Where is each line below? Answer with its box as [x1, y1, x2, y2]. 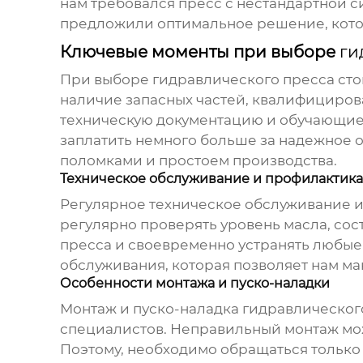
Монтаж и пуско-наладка [59, 301, 242, 318]
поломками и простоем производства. [59, 152, 337, 169]
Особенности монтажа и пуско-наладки [59, 275, 330, 292]
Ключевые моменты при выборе [59, 42, 340, 62]
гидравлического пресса [152, 71, 335, 88]
